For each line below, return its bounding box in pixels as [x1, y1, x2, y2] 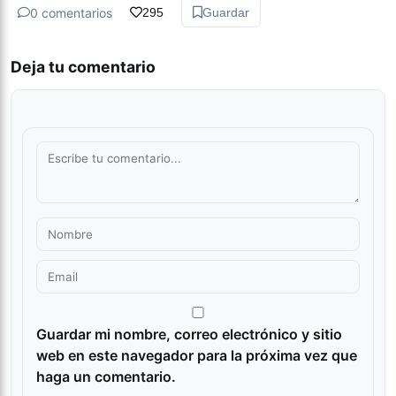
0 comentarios [30, 4, 112, 20]
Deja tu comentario [11, 57, 156, 77]
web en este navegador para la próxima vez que [36, 346, 357, 365]
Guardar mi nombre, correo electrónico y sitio [36, 325, 342, 344]
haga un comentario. [36, 368, 176, 386]
